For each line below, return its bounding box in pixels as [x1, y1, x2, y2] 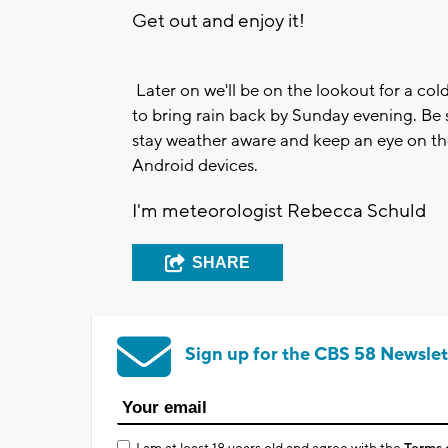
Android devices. [132, 154, 258, 177]
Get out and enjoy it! [132, 8, 305, 33]
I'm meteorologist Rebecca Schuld [132, 198, 426, 223]
